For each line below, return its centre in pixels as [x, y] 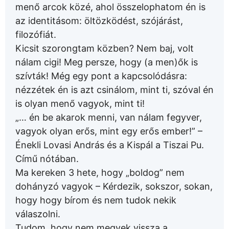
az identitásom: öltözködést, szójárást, [99, 21]
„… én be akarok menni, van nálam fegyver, [109, 118]
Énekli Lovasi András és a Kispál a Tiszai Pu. [110, 145]
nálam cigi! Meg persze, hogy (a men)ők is [107, 62]
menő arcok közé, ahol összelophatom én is [110, 7]
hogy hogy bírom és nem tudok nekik [96, 200]
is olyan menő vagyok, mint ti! [80, 104]
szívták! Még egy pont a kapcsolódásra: [101, 76]
